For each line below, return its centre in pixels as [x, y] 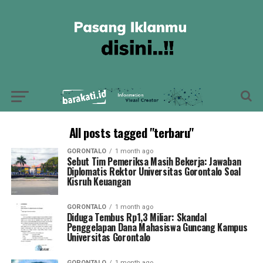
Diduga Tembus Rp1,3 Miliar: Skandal [136, 217]
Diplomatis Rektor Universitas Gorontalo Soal [154, 171]
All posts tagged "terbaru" [131, 132]
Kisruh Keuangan [99, 181]
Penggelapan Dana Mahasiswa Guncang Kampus [157, 227]
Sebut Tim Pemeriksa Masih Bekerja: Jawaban [154, 161]
